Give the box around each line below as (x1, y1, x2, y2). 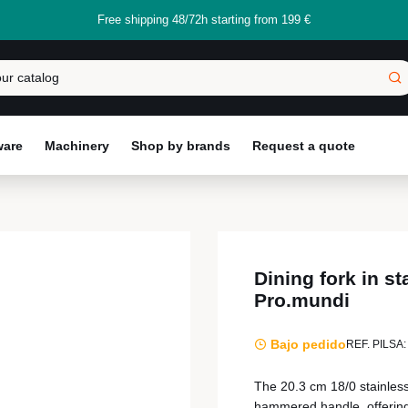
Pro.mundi (254, 290, 350, 311)
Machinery (45, 138, 109, 153)
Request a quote (252, 138, 355, 153)
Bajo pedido (267, 336, 346, 352)
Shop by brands (131, 138, 230, 153)
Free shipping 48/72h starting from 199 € (97, 13, 311, 26)
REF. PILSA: (346, 338, 406, 351)
